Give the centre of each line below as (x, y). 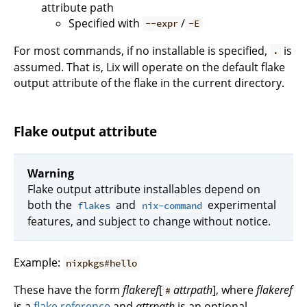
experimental (240, 205)
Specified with (106, 23)
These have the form (68, 290)
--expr (162, 24)
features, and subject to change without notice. (149, 221)
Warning (51, 173)
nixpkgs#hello (102, 263)
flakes (94, 205)
